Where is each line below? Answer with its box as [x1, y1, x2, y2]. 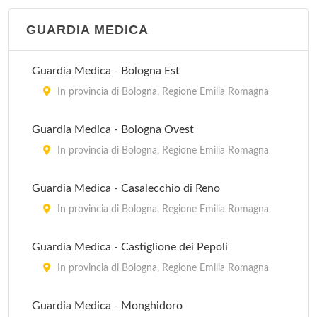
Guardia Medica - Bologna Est [32, 65, 180, 76]
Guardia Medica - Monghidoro [32, 300, 183, 311]
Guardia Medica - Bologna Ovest [32, 124, 194, 135]
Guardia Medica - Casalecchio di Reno [32, 183, 220, 194]
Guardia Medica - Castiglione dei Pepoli [32, 241, 228, 253]
